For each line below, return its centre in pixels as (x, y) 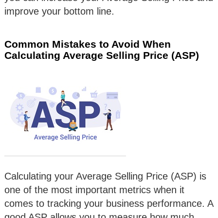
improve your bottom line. (59, 11)
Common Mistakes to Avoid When (88, 44)
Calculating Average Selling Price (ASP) (102, 55)
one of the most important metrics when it (94, 190)
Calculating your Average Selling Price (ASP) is (105, 176)
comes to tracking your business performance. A (109, 203)
